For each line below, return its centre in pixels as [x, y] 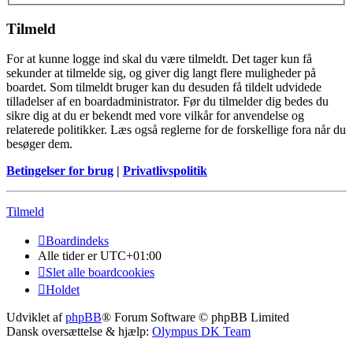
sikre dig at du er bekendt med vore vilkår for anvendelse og [155, 116]
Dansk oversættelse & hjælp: [79, 332]
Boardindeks [77, 241]
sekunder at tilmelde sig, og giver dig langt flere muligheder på [161, 73]
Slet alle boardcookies [100, 273]
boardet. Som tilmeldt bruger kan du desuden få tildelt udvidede [164, 87]
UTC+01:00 [131, 256]
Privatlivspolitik [165, 171]
